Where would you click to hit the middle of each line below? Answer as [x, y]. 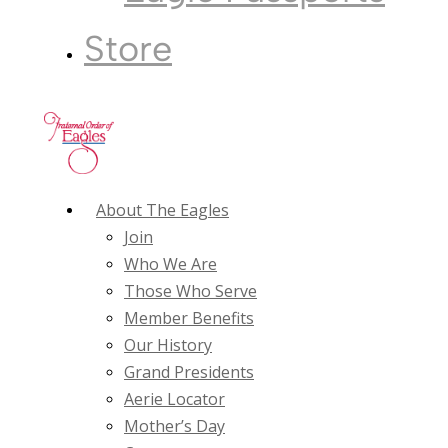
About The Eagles [162, 209]
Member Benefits [189, 317]
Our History [168, 344]
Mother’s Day [174, 425]
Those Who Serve [190, 290]
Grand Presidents [189, 371]
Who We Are [170, 263]
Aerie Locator [174, 398]
